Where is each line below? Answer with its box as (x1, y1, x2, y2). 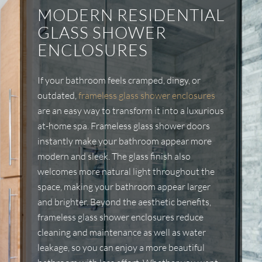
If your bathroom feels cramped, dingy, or (37, 74, 201, 86)
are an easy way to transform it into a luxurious (37, 104, 224, 116)
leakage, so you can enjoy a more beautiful (37, 241, 205, 253)
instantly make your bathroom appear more (37, 135, 212, 147)
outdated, (37, 89, 78, 101)
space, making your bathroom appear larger (37, 180, 211, 192)
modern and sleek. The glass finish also (37, 150, 191, 162)
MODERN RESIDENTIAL (37, 5, 225, 25)
